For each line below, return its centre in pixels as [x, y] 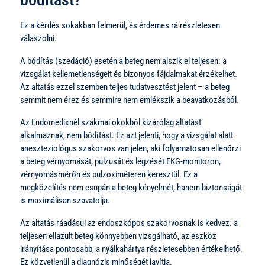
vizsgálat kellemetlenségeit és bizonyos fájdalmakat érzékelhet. [129, 74]
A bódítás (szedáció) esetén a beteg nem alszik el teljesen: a [123, 61]
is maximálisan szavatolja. [65, 200]
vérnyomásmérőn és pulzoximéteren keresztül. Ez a [109, 174]
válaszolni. [38, 38]
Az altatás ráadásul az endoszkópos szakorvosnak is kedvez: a [129, 223]
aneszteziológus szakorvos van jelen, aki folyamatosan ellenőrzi [130, 148]
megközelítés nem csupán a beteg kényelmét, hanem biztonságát [131, 187]
